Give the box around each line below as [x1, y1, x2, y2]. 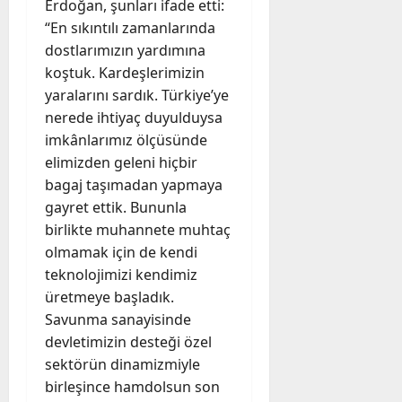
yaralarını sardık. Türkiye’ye [45, 84, 229, 105]
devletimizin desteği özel [45, 331, 212, 352]
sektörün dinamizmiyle [45, 354, 200, 374]
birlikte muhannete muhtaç [45, 219, 231, 240]
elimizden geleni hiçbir [45, 152, 197, 172]
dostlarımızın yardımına [45, 39, 205, 60]
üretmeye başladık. [45, 286, 174, 307]
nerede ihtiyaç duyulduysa [45, 107, 223, 127]
